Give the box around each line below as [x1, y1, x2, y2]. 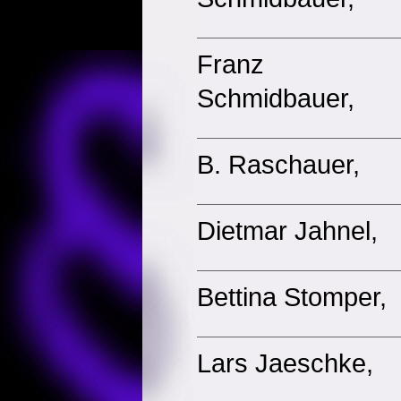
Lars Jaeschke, [197, 348, 373, 378]
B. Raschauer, [197, 149, 360, 179]
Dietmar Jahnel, [197, 216, 378, 245]
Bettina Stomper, [197, 282, 387, 311]
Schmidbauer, [197, 83, 354, 113]
